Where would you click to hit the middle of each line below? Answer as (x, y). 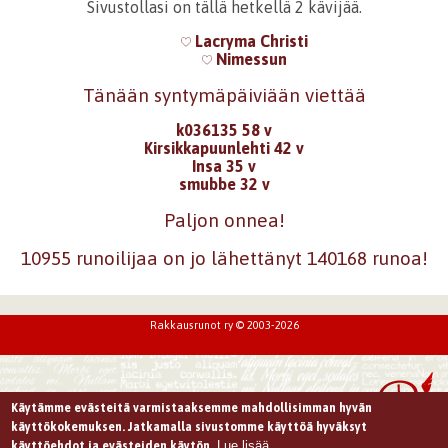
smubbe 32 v (224, 184)
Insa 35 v (224, 166)
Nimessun (249, 58)
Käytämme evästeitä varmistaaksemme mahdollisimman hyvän (192, 407)
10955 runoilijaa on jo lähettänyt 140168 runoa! (224, 257)
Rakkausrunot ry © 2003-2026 (224, 324)
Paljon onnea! (224, 220)
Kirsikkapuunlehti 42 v (224, 148)
